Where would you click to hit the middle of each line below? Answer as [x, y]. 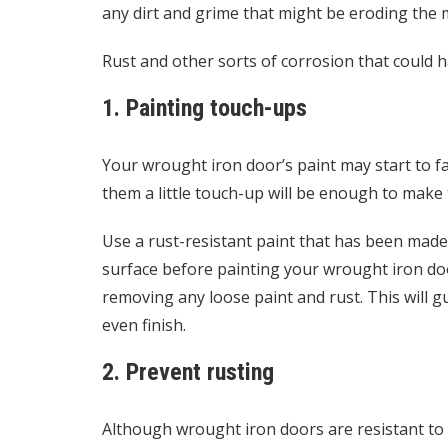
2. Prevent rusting [188, 372]
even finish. [144, 325]
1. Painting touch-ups [204, 108]
